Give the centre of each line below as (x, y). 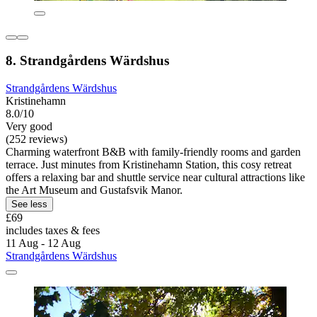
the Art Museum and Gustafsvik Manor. (94, 190)
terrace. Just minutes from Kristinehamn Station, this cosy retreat (149, 165)
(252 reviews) (36, 139)
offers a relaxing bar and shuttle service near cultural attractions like (155, 178)
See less (29, 204)
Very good (29, 127)
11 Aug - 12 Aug (43, 243)
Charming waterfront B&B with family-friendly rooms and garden (153, 152)
